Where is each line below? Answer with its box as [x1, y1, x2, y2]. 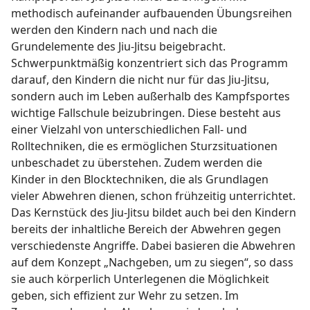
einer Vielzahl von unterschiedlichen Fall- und [11, 122, 247, 138]
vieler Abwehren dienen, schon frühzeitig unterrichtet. [11, 188, 295, 204]
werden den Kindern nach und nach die [11, 22, 217, 38]
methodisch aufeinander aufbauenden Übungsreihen [11, 6, 292, 21]
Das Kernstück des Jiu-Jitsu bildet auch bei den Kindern [11, 205, 296, 221]
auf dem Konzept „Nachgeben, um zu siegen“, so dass [11, 255, 293, 271]
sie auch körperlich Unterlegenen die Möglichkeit [11, 271, 269, 287]
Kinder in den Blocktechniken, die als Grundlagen [11, 172, 268, 188]
